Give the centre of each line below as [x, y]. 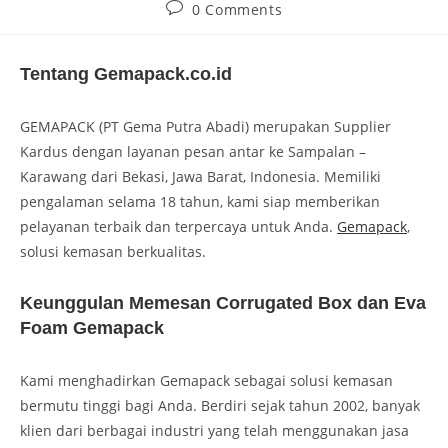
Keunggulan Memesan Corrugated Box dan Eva [223, 302]
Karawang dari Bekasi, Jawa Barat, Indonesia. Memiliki [200, 176]
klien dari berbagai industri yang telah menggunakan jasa [214, 430]
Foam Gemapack [92, 327]
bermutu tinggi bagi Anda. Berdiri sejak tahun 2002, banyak [220, 405]
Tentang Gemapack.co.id [126, 73]
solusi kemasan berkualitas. [113, 251]
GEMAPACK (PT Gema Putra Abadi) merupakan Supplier [205, 126]
